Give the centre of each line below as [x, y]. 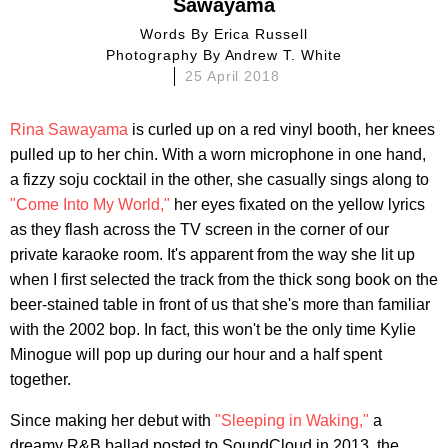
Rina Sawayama [69, 129]
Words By [183, 33]
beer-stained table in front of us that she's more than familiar [220, 304]
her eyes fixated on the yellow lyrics [297, 204]
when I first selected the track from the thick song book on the [224, 279]
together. [40, 379]
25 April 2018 [232, 75]
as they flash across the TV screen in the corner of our [199, 229]
